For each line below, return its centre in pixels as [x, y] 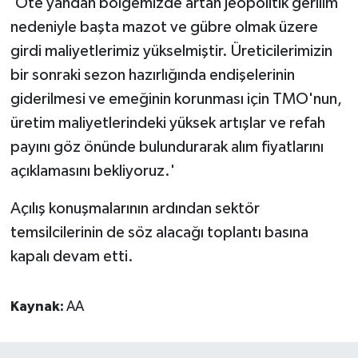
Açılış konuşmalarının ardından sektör [135, 209]
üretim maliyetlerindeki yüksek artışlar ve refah [167, 123]
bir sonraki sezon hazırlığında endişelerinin [152, 76]
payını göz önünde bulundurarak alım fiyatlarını [167, 147]
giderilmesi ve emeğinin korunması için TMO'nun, [176, 99]
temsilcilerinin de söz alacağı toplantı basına [159, 233]
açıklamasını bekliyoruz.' [92, 171]
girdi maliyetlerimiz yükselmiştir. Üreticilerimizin [171, 52]
